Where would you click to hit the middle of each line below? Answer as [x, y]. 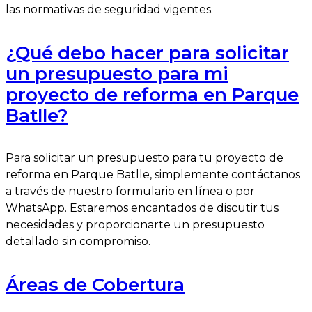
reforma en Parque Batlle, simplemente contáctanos [153, 175]
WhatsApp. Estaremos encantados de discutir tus [142, 208]
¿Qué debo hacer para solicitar [147, 53]
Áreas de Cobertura [95, 285]
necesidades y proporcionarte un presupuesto [135, 225]
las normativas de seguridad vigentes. [109, 10]
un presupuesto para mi [117, 73]
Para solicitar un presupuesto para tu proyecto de [145, 158]
